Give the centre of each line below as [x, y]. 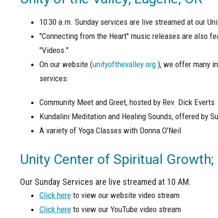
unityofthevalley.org [124, 64]
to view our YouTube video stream [126, 209]
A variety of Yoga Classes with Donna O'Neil [111, 130]
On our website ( [66, 64]
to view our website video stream [125, 195]
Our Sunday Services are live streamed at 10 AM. [107, 182]
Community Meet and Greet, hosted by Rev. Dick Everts [127, 102]
